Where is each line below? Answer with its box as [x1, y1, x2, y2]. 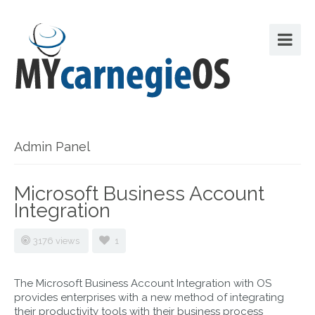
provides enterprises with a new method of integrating [14, 291, 284, 304]
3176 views [33, 236, 82, 246]
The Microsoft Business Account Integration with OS [14, 277, 271, 290]
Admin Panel [14, 139, 90, 154]
